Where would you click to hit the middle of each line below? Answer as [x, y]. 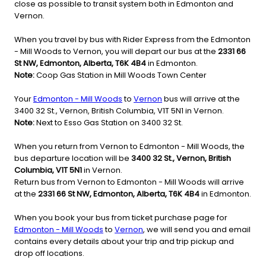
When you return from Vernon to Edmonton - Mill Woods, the [129, 147]
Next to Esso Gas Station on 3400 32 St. [109, 123]
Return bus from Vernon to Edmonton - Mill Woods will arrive [129, 182]
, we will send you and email [197, 230]
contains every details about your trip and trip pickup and [124, 242]
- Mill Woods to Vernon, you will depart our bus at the [116, 52]
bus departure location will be [73, 159]
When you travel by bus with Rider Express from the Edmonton [132, 40]
